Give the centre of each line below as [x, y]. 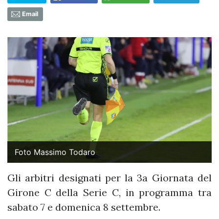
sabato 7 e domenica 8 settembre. [84, 207]
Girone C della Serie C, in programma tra [109, 192]
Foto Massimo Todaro [55, 152]
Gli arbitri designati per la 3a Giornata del [109, 177]
